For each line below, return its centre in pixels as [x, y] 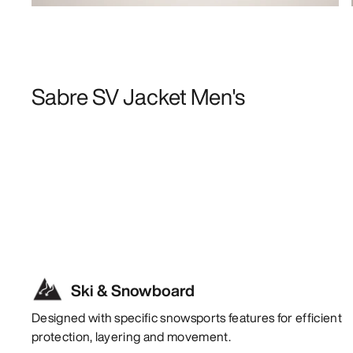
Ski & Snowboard [133, 290]
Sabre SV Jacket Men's [138, 96]
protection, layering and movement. [131, 336]
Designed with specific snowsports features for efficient [187, 317]
